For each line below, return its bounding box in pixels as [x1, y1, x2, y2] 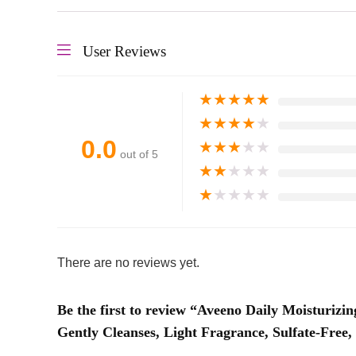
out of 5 [120, 148, 158, 161]
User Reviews [83, 43, 166, 60]
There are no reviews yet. [57, 256, 199, 270]
